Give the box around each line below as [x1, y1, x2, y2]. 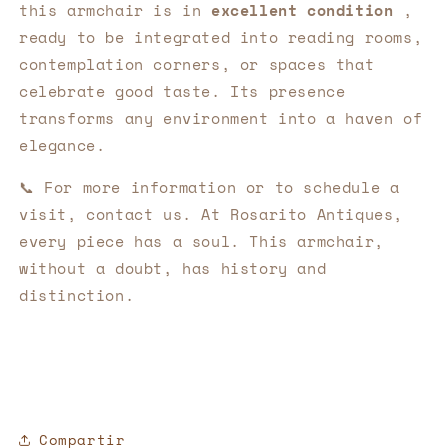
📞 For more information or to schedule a [19, 175, 400, 198]
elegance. [19, 133, 106, 156]
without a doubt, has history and [19, 256, 327, 279]
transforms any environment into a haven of [19, 106, 423, 129]
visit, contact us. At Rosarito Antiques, [19, 202, 404, 225]
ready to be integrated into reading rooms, [19, 25, 423, 48]
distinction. [19, 283, 135, 306]
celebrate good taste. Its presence [19, 79, 346, 102]
